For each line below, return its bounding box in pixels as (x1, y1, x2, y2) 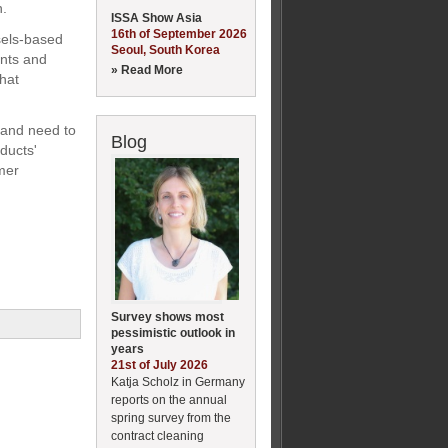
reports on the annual (111, 392, 227, 407)
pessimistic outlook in (111, 325, 235, 340)
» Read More (111, 62, 183, 77)
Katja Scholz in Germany (111, 374, 245, 389)
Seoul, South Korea (111, 42, 220, 57)
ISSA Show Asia (111, 10, 202, 25)
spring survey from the (111, 410, 231, 425)
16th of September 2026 (111, 26, 247, 41)
